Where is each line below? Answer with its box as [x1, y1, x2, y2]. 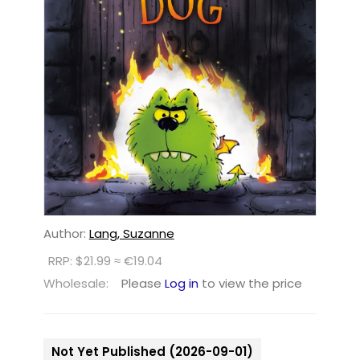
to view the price [198, 274, 302, 292]
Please [121, 274, 165, 292]
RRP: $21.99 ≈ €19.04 [47, 252, 162, 269]
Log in [164, 274, 198, 292]
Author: [43, 224, 89, 242]
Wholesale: [43, 274, 108, 292]
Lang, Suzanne [88, 224, 174, 242]
